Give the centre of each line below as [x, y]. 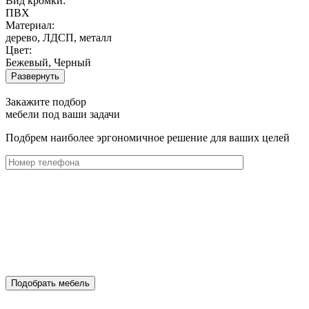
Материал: [30, 25]
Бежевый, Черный [48, 62]
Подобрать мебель [50, 283]
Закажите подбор [46, 101]
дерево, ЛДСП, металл [59, 37]
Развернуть [35, 76]
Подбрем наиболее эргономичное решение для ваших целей [148, 137]
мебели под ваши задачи [63, 114]
